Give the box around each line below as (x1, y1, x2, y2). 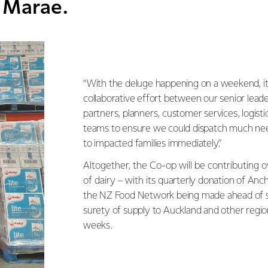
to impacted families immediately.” (83, 139, 222, 149)
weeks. (83, 221, 115, 231)
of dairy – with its (83, 176, 158, 186)
